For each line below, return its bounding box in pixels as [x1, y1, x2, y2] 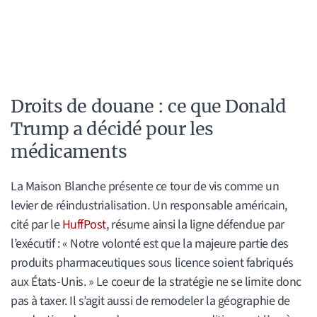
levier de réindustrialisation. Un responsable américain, [11, 196, 287, 214]
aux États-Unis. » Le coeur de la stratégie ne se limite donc [11, 272, 301, 291]
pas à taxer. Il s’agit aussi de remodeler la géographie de [11, 292, 290, 310]
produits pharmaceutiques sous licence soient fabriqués [11, 253, 294, 272]
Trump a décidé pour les [11, 117, 214, 140]
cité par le [11, 215, 62, 234]
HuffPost [62, 215, 107, 234]
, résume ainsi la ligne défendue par [106, 215, 284, 234]
